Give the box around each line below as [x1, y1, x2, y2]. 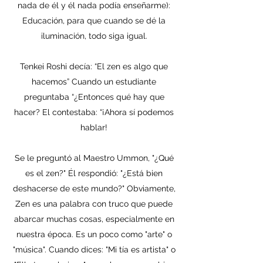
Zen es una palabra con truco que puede [15, 199, 173, 208]
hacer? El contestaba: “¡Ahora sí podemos [14, 107, 174, 117]
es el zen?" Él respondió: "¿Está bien [25, 168, 163, 178]
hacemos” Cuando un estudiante [32, 77, 156, 86]
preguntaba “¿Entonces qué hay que [23, 92, 164, 102]
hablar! [80, 123, 107, 132]
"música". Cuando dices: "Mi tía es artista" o [12, 245, 176, 254]
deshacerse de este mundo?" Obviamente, [12, 184, 176, 193]
